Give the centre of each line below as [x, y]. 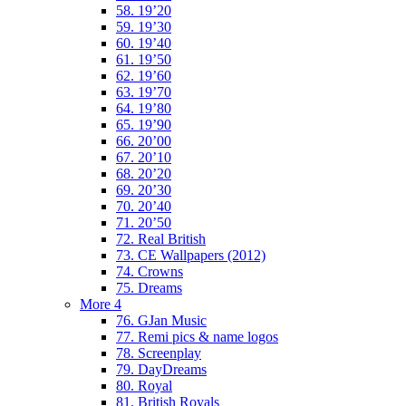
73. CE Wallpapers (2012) [191, 255]
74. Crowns [150, 271]
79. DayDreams [161, 369]
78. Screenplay [159, 353]
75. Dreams [149, 287]
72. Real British [161, 238]
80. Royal [144, 385]
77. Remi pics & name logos [197, 336]
